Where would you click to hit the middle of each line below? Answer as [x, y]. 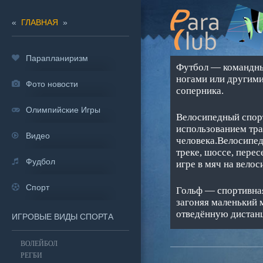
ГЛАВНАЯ [40, 22]
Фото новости [52, 84]
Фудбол [41, 161]
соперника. [200, 91]
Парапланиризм [57, 58]
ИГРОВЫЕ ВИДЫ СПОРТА [63, 217]
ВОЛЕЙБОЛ [39, 244]
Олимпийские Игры [63, 110]
